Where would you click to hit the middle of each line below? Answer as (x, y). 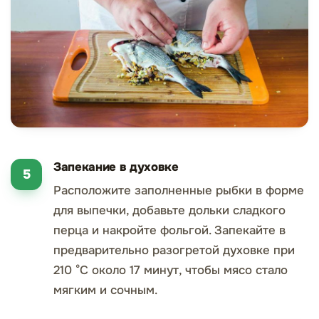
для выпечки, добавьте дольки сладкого (169, 210)
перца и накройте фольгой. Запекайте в (169, 230)
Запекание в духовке (116, 167)
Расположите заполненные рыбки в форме (179, 190)
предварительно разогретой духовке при (174, 250)
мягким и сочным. (105, 290)
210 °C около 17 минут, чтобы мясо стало (171, 270)
